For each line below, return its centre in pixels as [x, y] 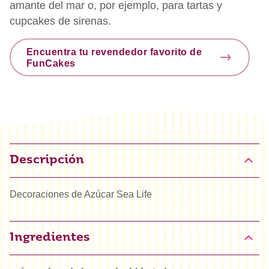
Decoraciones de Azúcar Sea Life [81, 194]
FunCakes [51, 63]
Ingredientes [50, 238]
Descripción [47, 160]
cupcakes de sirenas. [60, 21]
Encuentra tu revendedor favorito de [114, 52]
